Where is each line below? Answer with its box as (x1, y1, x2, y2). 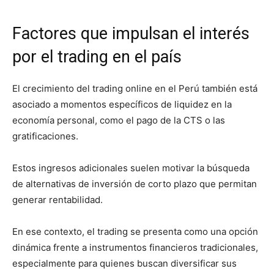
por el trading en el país (12, 47, 182, 67)
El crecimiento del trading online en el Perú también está (12, 83, 257, 95)
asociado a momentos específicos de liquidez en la (12, 98, 232, 111)
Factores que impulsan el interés (12, 24, 250, 44)
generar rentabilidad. (12, 194, 103, 206)
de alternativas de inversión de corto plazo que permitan (12, 178, 257, 190)
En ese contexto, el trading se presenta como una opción (12, 226, 258, 238)
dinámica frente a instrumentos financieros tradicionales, (12, 242, 258, 254)
